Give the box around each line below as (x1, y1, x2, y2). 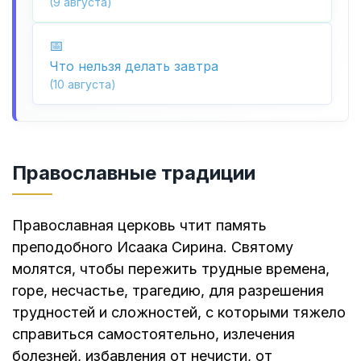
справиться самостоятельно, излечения (12, 325, 295, 342)
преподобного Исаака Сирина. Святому (12, 238, 293, 255)
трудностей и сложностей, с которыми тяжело (12, 303, 346, 321)
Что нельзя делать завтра (49, 58, 218, 75)
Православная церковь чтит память (12, 216, 267, 234)
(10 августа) (49, 77, 116, 92)
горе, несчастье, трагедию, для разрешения (12, 281, 324, 299)
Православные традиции (12, 160, 255, 185)
